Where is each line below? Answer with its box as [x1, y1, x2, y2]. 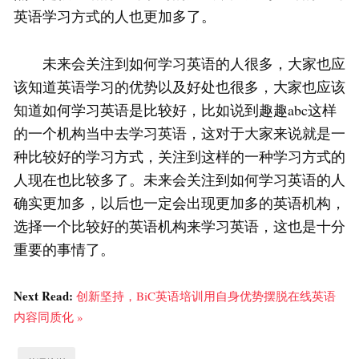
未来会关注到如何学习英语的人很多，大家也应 [14, 54, 345, 74]
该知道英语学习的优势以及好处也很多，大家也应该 [14, 77, 345, 97]
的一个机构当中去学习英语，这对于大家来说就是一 [14, 123, 345, 143]
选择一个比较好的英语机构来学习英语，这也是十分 [14, 216, 345, 236]
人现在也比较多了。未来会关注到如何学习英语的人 [14, 170, 345, 190]
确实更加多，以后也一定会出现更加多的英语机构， [14, 193, 345, 213]
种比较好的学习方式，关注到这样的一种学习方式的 [14, 147, 345, 167]
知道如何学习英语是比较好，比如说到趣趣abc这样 [14, 100, 337, 120]
